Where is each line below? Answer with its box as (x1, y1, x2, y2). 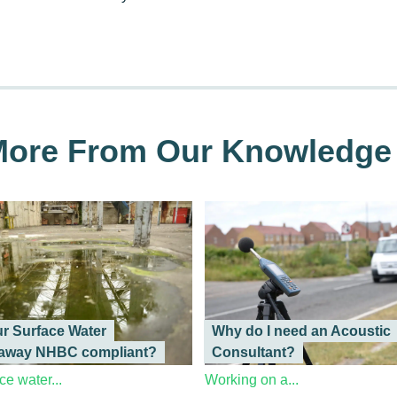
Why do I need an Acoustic (211, 323, 391, 339)
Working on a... (204, 372, 299, 388)
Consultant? (211, 345, 295, 361)
